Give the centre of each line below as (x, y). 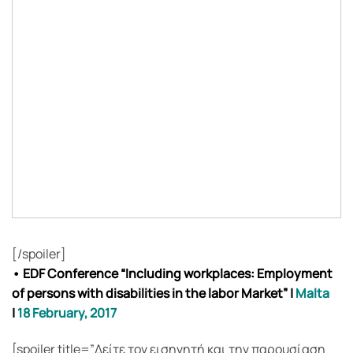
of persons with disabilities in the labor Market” (150, 293)
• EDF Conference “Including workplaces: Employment (172, 273)
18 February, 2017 (67, 312)
